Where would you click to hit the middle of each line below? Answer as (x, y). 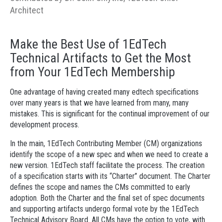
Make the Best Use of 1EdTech (88, 44)
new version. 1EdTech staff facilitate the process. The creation (107, 165)
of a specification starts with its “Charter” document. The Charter (110, 176)
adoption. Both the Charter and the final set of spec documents (107, 198)
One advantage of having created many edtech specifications (104, 92)
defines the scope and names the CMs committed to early (100, 187)
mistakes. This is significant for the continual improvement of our (110, 114)
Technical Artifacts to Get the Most (100, 58)
